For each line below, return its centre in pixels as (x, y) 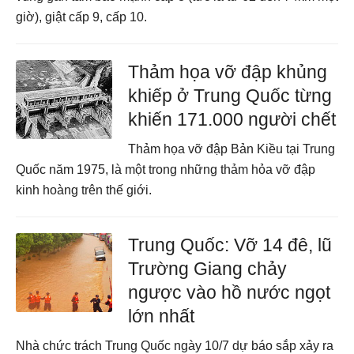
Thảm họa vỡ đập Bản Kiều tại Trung (232, 149)
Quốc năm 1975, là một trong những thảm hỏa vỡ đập (166, 169)
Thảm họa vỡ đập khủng (228, 72)
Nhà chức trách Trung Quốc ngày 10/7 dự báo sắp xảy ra (175, 346)
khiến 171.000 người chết (232, 119)
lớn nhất (162, 316)
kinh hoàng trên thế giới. (84, 190)
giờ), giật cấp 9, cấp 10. (81, 17)
